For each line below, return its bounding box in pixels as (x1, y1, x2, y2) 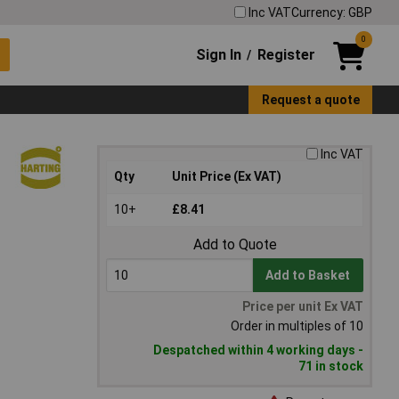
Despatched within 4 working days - (153, 343, 363, 358)
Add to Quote (192, 236, 277, 254)
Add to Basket (265, 268, 351, 283)
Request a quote (261, 92, 360, 107)
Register (256, 45, 315, 63)
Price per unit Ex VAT (242, 299, 363, 314)
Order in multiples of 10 (231, 319, 363, 334)
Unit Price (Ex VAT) (172, 169, 281, 184)
